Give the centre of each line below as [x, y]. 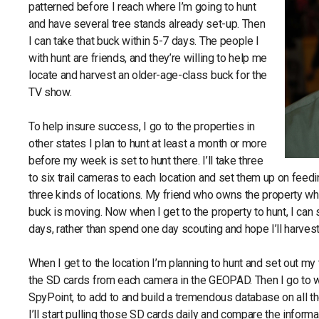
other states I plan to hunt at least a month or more [148, 143]
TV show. [50, 92]
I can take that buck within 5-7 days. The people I [144, 41]
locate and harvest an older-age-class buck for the [148, 75]
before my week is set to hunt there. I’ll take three [146, 161]
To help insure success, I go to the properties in [142, 126]
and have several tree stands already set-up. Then [147, 24]
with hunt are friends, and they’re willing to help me [148, 58]
